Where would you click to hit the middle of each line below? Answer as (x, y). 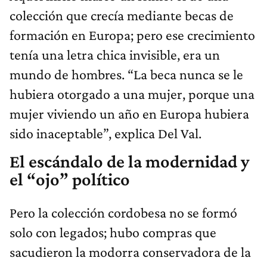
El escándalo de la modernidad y (129, 162)
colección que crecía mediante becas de (122, 15)
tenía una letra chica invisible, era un (115, 55)
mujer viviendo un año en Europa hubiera (129, 114)
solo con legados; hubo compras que (113, 232)
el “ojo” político (70, 180)
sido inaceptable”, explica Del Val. (105, 133)
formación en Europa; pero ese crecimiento (132, 35)
